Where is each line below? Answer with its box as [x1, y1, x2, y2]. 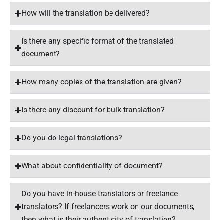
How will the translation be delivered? [21, 8, 150, 18]
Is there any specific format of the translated [21, 36, 174, 46]
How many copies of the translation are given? [21, 77, 182, 86]
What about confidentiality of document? [21, 161, 163, 170]
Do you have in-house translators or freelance [21, 189, 178, 198]
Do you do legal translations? [21, 133, 123, 142]
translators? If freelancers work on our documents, [21, 202, 195, 211]
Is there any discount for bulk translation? [21, 105, 165, 114]
